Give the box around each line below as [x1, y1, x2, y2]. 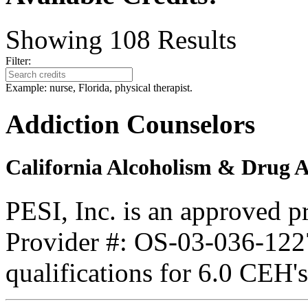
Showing [5, 24, 109, 54]
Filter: [5, 54, 39, 67]
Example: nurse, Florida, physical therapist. [5, 81, 192, 93]
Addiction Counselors [5, 109, 255, 140]
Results [151, 24, 236, 54]
